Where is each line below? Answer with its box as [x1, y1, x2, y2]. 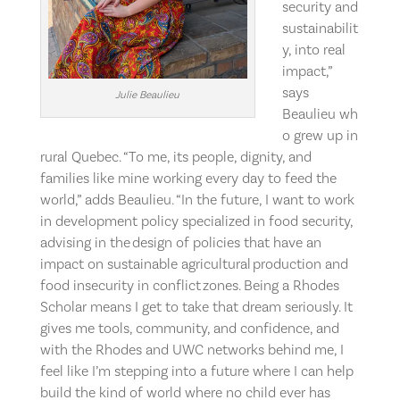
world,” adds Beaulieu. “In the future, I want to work [39, 190, 354, 208]
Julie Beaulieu [115, 88, 180, 102]
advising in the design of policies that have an [39, 233, 321, 251]
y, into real [281, 40, 346, 58]
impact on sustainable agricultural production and [39, 254, 348, 272]
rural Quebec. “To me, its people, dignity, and [39, 147, 312, 165]
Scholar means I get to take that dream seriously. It [39, 297, 353, 315]
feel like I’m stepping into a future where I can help [39, 362, 354, 379]
